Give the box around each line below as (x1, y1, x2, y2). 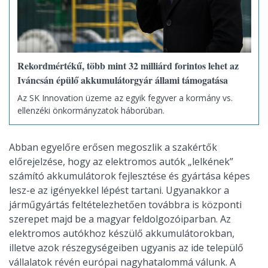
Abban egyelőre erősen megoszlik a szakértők (9, 140, 217, 154)
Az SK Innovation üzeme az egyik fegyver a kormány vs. (17, 92, 233, 104)
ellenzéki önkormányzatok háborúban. (17, 105, 165, 117)
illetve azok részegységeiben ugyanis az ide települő (9, 240, 243, 254)
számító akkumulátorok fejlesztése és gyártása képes (9, 169, 250, 182)
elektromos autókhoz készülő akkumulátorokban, (9, 226, 234, 240)
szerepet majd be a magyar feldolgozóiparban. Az (9, 212, 231, 226)
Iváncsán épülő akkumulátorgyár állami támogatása (17, 72, 228, 87)
